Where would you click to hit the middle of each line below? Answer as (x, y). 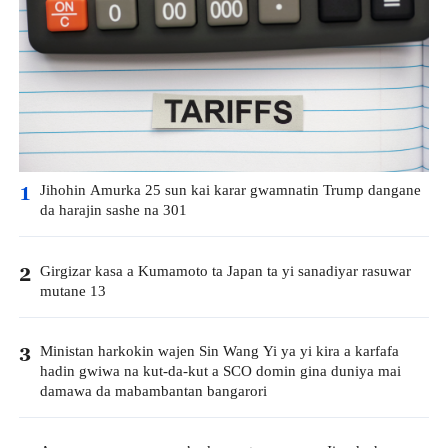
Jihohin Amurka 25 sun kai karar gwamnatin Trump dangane (230, 191)
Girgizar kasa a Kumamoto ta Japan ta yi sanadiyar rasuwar (225, 271)
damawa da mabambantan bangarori (153, 391)
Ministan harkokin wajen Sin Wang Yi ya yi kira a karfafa (219, 351)
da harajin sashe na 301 (113, 211)
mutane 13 (72, 291)
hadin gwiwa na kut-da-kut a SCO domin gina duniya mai (220, 371)
